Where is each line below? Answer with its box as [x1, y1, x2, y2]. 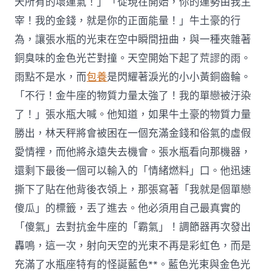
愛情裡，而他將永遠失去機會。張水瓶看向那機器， [15, 145, 252, 160]
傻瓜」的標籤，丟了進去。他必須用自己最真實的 [15, 201, 241, 216]
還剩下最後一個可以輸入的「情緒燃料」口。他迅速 [15, 164, 252, 178]
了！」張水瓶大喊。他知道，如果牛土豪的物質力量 [15, 108, 252, 122]
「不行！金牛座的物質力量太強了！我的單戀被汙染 [15, 89, 252, 103]
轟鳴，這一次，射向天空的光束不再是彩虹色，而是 [15, 239, 252, 253]
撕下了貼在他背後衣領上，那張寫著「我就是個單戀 [15, 183, 252, 197]
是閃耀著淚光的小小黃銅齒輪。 [107, 70, 252, 85]
